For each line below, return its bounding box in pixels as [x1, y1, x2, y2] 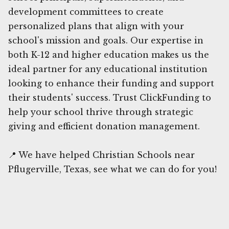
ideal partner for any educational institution [8, 63, 208, 74]
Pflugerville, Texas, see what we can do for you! [8, 164, 217, 174]
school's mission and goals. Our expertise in [8, 35, 203, 45]
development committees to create [8, 6, 164, 17]
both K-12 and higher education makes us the [8, 49, 209, 60]
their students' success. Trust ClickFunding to [8, 92, 211, 103]
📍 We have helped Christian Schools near [8, 149, 195, 160]
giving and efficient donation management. [8, 121, 200, 131]
